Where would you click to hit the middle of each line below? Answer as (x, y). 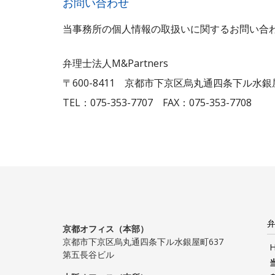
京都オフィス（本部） (106, 229)
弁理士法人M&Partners (115, 63)
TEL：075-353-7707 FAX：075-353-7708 (157, 103)
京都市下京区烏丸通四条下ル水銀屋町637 (143, 242)
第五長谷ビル (88, 254)
